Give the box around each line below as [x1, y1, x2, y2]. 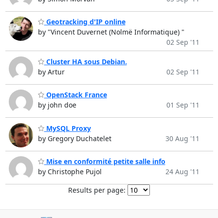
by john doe [37, 100, 76, 110]
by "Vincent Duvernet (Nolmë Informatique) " [37, 27, 184, 37]
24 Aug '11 [165, 167, 200, 177]
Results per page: [68, 185, 126, 195]
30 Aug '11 [165, 133, 200, 143]
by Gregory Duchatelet [37, 133, 111, 143]
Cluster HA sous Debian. [44, 56, 127, 66]
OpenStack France [44, 90, 107, 100]
